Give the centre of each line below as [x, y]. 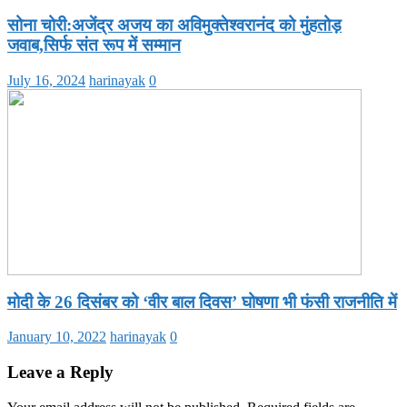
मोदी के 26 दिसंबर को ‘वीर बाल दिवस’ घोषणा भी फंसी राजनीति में [202, 302]
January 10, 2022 [57, 337]
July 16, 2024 [46, 80]
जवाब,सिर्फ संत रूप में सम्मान [94, 45]
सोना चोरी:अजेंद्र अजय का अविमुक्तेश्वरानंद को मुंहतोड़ [174, 25]
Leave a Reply [60, 372]
